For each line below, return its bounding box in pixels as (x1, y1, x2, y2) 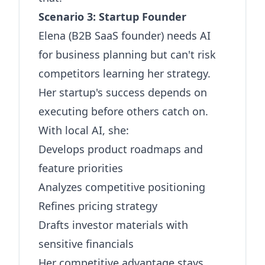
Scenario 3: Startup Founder (38, 9, 186, 24)
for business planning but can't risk (38, 47, 216, 62)
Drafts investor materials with (38, 218, 188, 232)
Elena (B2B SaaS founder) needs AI (38, 28, 211, 43)
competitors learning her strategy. (38, 66, 211, 80)
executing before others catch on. (38, 104, 208, 118)
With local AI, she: (38, 123, 129, 137)
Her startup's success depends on (38, 85, 207, 99)
